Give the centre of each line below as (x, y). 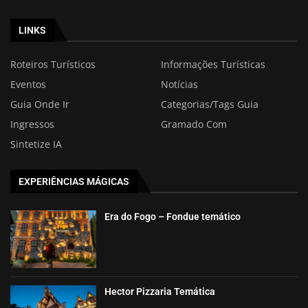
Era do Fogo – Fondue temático (173, 217)
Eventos (28, 85)
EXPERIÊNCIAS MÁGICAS (74, 182)
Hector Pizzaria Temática (160, 292)
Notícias (179, 85)
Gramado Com (194, 124)
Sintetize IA (36, 144)
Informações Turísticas (213, 65)
